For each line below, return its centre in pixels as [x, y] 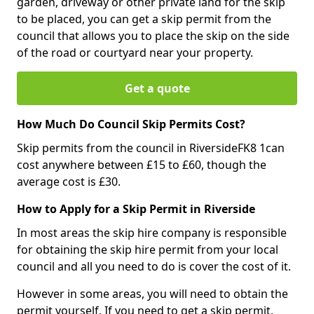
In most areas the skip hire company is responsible [152, 232]
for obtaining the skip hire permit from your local [148, 249]
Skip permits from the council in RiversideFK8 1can [151, 148]
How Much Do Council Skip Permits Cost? [131, 124]
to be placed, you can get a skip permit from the [144, 19]
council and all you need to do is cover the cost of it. [155, 266]
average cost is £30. [69, 181]
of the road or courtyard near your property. [135, 52]
